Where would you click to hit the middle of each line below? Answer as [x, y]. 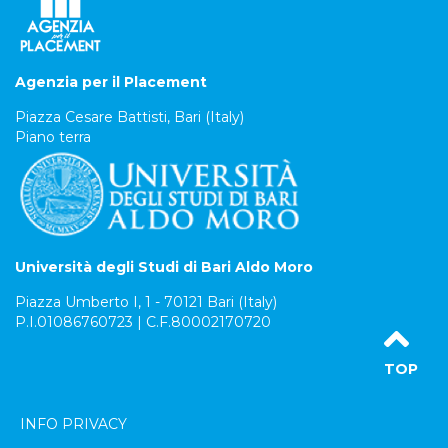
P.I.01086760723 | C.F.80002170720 [143, 322]
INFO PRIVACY [73, 424]
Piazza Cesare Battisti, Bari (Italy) [129, 117]
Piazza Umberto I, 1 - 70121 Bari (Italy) [146, 302]
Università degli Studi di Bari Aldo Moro [164, 267]
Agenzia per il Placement [111, 82]
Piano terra [53, 137]
